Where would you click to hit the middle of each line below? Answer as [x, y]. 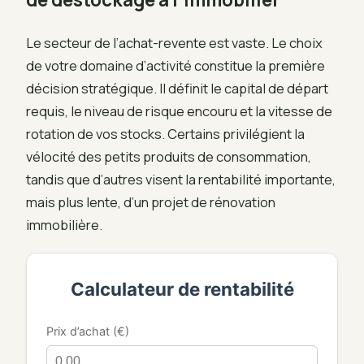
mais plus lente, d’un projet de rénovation [151, 201]
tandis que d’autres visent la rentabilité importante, [181, 179]
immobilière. [64, 224]
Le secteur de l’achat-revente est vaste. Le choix [174, 42]
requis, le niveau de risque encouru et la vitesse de [179, 110]
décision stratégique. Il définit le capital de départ [177, 88]
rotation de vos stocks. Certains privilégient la [165, 133]
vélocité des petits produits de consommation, [169, 156]
